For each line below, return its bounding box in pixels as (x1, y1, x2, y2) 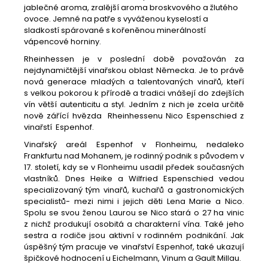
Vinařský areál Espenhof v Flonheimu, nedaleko (24, 138, 244, 150)
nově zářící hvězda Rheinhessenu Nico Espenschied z (24, 109, 244, 121)
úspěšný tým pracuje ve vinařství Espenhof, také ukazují (24, 240, 244, 252)
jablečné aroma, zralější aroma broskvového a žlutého (24, 1, 238, 13)
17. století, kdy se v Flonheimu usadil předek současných (24, 161, 244, 173)
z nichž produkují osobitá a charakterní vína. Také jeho (24, 218, 244, 230)
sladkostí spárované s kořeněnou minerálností (24, 24, 206, 36)
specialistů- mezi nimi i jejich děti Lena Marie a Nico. (24, 195, 244, 207)
